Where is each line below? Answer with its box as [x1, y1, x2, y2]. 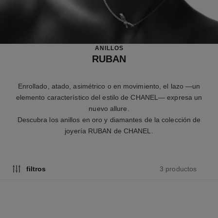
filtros [26, 164, 46, 173]
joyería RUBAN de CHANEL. [65, 127, 153, 135]
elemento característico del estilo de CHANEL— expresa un [16, 93, 202, 102]
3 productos [160, 164, 197, 173]
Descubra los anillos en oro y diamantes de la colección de [17, 116, 201, 124]
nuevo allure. [89, 105, 129, 113]
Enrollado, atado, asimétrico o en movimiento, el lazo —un [18, 82, 200, 91]
